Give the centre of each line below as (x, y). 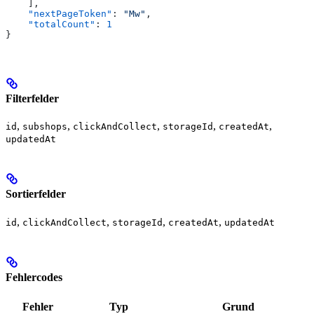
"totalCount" (50, 25)
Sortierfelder (36, 194)
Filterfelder (32, 98)
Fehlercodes (34, 277)
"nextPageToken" (59, 14)
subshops (45, 127)
